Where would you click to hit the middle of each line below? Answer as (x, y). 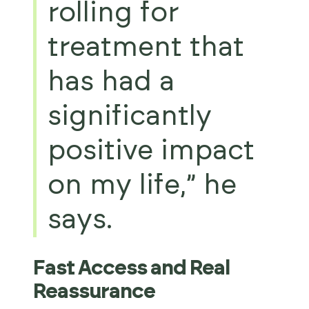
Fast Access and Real (131, 268)
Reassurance (94, 292)
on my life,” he (142, 186)
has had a (111, 82)
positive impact (151, 151)
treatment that (146, 48)
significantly (130, 117)
